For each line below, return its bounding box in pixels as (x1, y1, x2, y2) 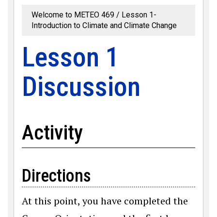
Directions (22, 165, 91, 186)
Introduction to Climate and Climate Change (31, 21, 177, 30)
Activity (22, 121, 83, 144)
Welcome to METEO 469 (31, 10, 114, 19)
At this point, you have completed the (22, 194, 188, 207)
